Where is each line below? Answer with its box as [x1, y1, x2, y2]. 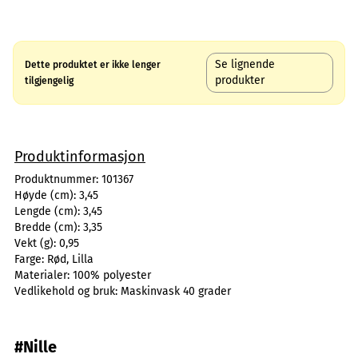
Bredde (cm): [14, 221, 83, 234]
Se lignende [215, 58, 276, 71]
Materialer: [14, 268, 73, 282]
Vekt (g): [14, 237, 59, 250]
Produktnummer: [14, 173, 101, 186]
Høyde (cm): [14, 189, 79, 202]
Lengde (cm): [14, 205, 83, 218]
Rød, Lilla [47, 253, 93, 266]
